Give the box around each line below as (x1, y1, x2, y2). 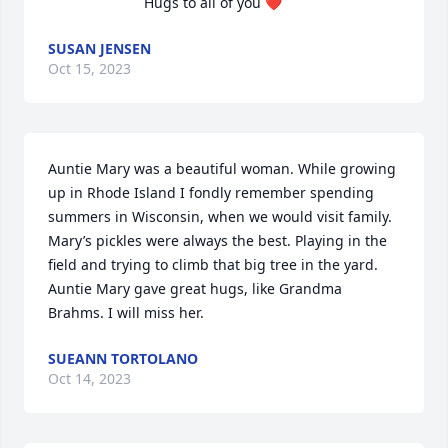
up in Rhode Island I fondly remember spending (48, 183, 374, 202)
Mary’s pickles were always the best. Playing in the (48, 231, 387, 250)
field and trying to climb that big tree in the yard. (48, 255, 378, 274)
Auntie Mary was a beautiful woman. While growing (48, 159, 396, 178)
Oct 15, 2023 (48, 59, 131, 78)
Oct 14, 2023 (48, 369, 131, 388)
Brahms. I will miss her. (48, 303, 204, 322)
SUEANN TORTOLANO (48, 349, 198, 368)
